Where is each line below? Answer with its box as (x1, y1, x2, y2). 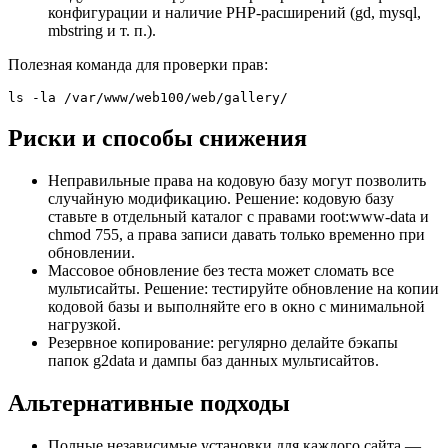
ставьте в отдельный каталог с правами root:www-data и (48, 207, 429, 225)
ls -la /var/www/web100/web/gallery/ (8, 90, 288, 105)
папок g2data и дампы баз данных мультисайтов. (48, 351, 379, 369)
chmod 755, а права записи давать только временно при (48, 225, 425, 243)
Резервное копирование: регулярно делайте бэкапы (48, 333, 398, 351)
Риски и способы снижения (8, 124, 307, 151)
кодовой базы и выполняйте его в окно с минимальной (48, 297, 425, 315)
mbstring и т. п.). (48, 22, 156, 39)
